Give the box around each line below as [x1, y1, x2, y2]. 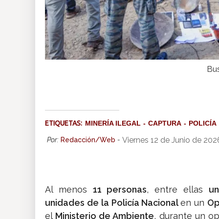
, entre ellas [147, 184, 209, 195]
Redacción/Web [61, 136, 115, 144]
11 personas [92, 184, 147, 195]
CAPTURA [148, 119, 181, 128]
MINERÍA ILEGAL [85, 119, 141, 128]
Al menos [45, 184, 93, 195]
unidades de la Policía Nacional [45, 197, 181, 208]
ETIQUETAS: [45, 119, 85, 128]
